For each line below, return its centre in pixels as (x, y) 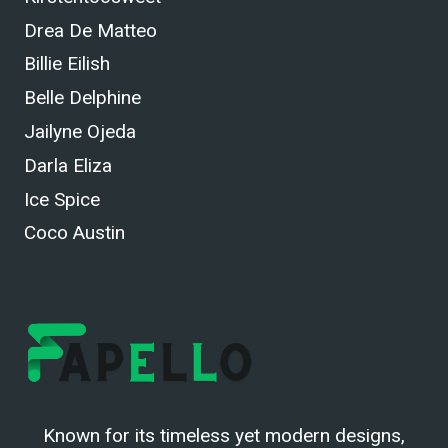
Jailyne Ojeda (80, 131)
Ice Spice (62, 199)
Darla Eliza (68, 165)
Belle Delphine (82, 98)
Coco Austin (74, 233)
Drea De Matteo (90, 30)
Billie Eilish (67, 64)
